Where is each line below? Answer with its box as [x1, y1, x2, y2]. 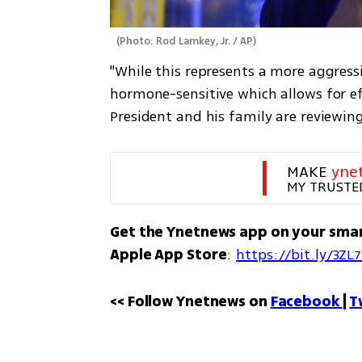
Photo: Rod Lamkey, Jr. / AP [120, 33, 254, 48]
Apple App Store [110, 243, 227, 265]
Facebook [270, 290, 343, 312]
